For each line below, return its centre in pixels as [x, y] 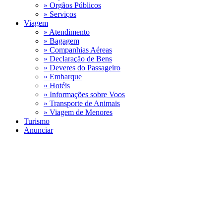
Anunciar [38, 130]
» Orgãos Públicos [72, 5]
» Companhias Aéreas [78, 50]
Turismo [37, 121]
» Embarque [63, 77]
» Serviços [60, 14]
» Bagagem [61, 41]
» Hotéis [57, 85]
